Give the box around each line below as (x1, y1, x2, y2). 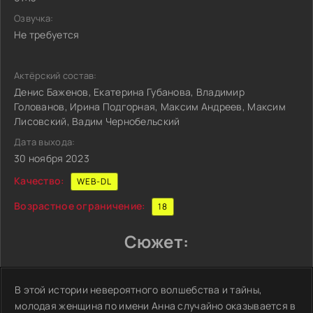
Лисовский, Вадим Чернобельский (14, 115, 180, 128)
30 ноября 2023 (14, 152, 89, 165)
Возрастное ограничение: (14, 198, 146, 212)
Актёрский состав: (14, 69, 97, 82)
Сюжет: (124, 230, 189, 253)
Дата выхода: (14, 136, 75, 148)
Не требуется (14, 28, 80, 41)
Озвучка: (14, 12, 54, 24)
